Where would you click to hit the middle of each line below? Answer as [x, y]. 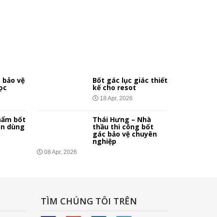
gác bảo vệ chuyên [125, 134]
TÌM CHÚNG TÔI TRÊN [89, 201]
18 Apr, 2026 [116, 98]
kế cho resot [114, 87]
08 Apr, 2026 [60, 152]
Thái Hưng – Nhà [122, 119]
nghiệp [104, 141]
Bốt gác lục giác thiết [130, 80]
